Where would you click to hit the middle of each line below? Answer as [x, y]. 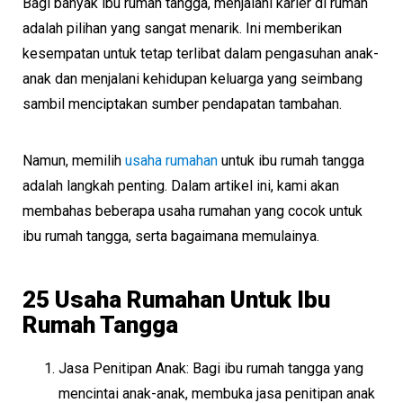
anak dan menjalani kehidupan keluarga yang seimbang [193, 79]
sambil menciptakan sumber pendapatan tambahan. [182, 104]
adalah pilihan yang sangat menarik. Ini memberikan [182, 28]
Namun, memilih [74, 161]
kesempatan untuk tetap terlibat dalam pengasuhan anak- [201, 54]
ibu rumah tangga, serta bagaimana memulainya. [171, 236]
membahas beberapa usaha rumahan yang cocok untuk [193, 211]
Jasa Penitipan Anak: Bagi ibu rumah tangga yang [211, 368]
